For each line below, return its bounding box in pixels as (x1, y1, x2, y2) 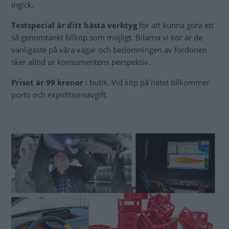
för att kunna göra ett (137, 20, 214, 31)
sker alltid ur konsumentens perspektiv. (11, 57, 152, 67)
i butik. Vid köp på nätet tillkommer (83, 77, 210, 88)
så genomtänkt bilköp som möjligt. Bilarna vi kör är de (11, 32, 202, 43)
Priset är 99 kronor (11, 77, 83, 88)
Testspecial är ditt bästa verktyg (11, 20, 137, 31)
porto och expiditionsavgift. (11, 89, 108, 100)
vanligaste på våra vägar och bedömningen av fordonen (11, 44, 207, 55)
